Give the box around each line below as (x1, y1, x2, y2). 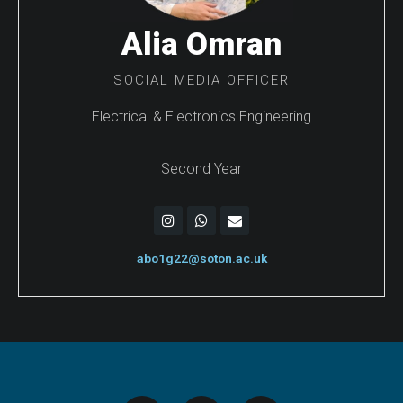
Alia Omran (121, 25, 282, 63)
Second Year (161, 159, 242, 177)
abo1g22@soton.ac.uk (136, 251, 267, 266)
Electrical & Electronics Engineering (92, 107, 311, 125)
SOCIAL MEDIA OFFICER (113, 71, 290, 88)
